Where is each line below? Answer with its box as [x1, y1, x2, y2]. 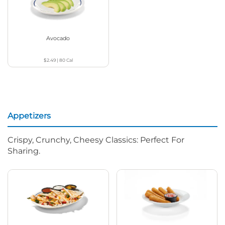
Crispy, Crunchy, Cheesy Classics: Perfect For [8, 135, 184, 145]
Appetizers [8, 110, 51, 121]
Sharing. [8, 146, 40, 156]
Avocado [46, 34, 70, 42]
